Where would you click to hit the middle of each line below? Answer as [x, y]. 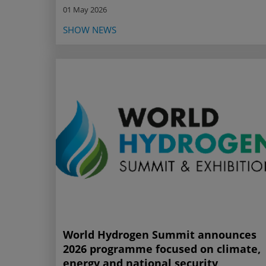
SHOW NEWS [90, 30]
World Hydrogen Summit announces [160, 235]
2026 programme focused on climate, [162, 249]
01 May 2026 [85, 9]
